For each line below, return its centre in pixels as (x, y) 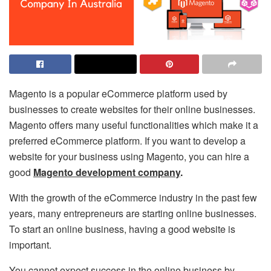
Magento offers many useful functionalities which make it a (134, 125)
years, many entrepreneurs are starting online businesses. (133, 213)
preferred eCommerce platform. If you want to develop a (127, 140)
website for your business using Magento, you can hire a (129, 156)
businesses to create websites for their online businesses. (132, 109)
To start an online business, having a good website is (122, 229)
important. (30, 244)
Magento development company (107, 172)
